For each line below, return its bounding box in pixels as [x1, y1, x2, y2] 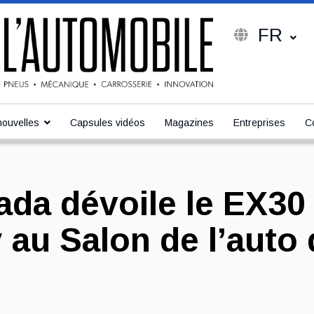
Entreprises [233, 117, 285, 128]
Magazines [165, 117, 214, 128]
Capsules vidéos [70, 117, 145, 128]
